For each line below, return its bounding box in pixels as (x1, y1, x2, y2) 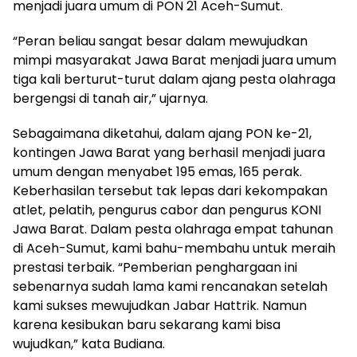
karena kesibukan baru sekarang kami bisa (13, 315, 280, 334)
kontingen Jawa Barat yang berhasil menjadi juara (13, 143, 325, 162)
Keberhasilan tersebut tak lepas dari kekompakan (13, 181, 328, 200)
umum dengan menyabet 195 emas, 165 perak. (13, 162, 302, 181)
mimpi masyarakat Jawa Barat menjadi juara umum (13, 50, 336, 69)
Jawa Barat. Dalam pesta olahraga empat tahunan (13, 219, 333, 238)
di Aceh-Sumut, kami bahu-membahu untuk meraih (13, 238, 335, 257)
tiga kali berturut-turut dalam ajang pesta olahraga (13, 69, 335, 88)
